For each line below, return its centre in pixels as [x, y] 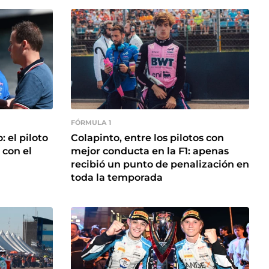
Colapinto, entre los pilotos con [147, 138]
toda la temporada [117, 177]
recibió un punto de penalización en [160, 164]
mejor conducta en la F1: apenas [150, 151]
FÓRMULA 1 [91, 123]
